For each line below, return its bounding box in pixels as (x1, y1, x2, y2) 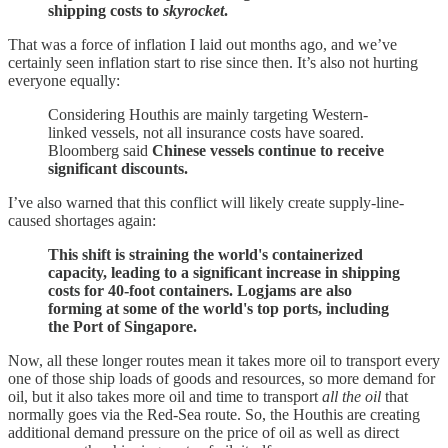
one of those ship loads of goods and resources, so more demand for (8, 369, 435, 387)
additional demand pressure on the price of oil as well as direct (8, 423, 399, 441)
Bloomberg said (48, 141, 152, 159)
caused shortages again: (8, 211, 156, 229)
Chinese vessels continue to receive (152, 141, 384, 159)
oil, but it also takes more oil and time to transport (8, 387, 322, 405)
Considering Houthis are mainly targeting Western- (48, 105, 368, 123)
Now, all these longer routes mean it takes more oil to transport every (8, 351, 440, 369)
